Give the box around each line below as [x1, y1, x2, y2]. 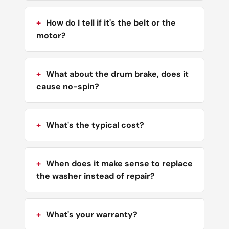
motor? [36, 30, 66, 41]
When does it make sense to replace [46, 157, 193, 169]
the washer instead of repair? [36, 170, 155, 181]
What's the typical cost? [46, 119, 144, 130]
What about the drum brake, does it [46, 68, 189, 79]
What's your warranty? [46, 209, 138, 220]
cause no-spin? [36, 81, 99, 92]
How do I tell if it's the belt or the [46, 17, 176, 28]
